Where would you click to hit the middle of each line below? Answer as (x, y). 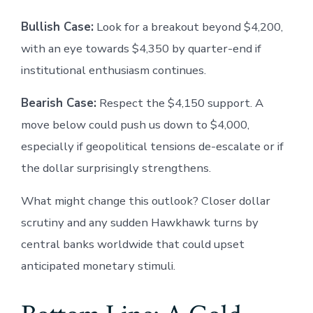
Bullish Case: (57, 27)
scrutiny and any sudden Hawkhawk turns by (139, 222)
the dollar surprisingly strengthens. (116, 168)
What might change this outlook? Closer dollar (145, 201)
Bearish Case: (58, 103)
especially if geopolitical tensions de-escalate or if (152, 146)
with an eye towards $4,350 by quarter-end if (141, 48)
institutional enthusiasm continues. (113, 70)
